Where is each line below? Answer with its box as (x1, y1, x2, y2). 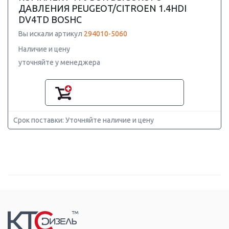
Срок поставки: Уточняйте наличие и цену (13, 116, 154, 124)
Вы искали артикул (18, 30, 84, 38)
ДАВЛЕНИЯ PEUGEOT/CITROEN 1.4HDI (18, 3, 187, 13)
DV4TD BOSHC (18, 14, 82, 25)
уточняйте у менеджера (18, 58, 100, 66)
